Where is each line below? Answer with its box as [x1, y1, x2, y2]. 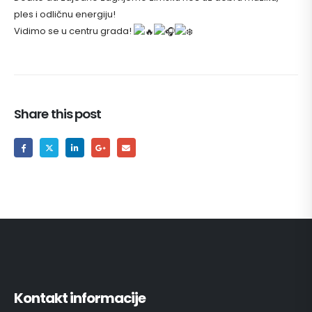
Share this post [14, 105, 102, 123]
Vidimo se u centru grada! [14, 24, 134, 38]
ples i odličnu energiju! [14, 8, 116, 22]
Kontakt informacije [14, 288, 146, 308]
